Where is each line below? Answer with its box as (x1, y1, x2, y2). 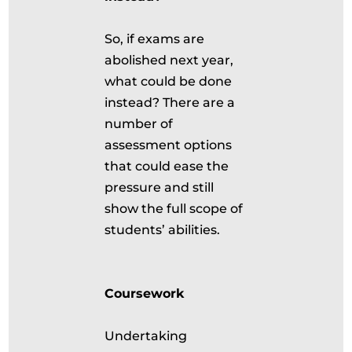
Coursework (104, 286, 189, 301)
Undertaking (104, 328, 188, 343)
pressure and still (104, 180, 214, 195)
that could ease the (104, 159, 229, 174)
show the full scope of (104, 201, 244, 216)
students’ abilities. (104, 222, 224, 237)
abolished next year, (104, 53, 234, 68)
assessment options (104, 137, 233, 152)
